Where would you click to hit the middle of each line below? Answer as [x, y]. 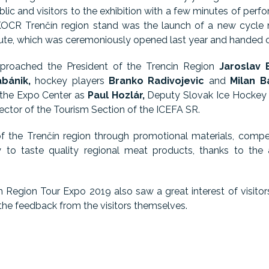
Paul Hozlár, [116, 95]
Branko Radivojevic [157, 81]
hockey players [70, 81]
